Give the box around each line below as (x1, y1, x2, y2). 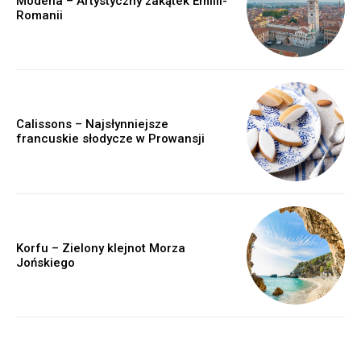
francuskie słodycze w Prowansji (16, 131, 205, 147)
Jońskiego (16, 255, 75, 270)
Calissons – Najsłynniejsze (16, 117, 168, 132)
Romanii (16, 8, 63, 23)
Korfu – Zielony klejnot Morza (16, 240, 185, 255)
